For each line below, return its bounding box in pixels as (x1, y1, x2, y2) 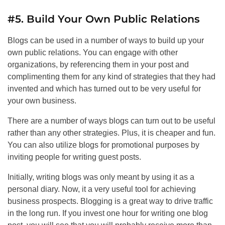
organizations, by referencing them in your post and (8, 60, 189, 69)
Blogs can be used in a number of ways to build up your (8, 36, 204, 45)
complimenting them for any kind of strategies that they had (8, 72, 215, 81)
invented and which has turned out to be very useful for (8, 84, 201, 93)
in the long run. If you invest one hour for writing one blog (8, 209, 208, 218)
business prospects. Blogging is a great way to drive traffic (8, 197, 213, 206)
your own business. (8, 96, 76, 105)
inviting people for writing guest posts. (8, 153, 141, 162)
